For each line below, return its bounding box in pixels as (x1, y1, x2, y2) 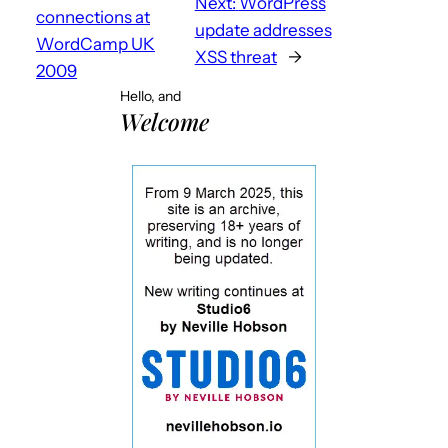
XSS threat (194, 47, 277, 68)
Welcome (120, 105, 209, 137)
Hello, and (120, 86, 181, 105)
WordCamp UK (36, 33, 155, 54)
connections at (36, 6, 150, 27)
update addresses (194, 20, 332, 41)
